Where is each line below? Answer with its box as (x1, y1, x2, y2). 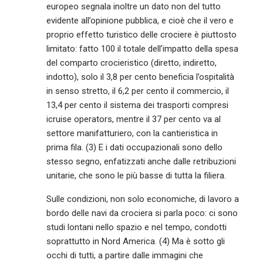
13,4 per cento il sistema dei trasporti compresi (46, 99, 229, 110)
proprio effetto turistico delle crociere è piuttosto (46, 29, 237, 40)
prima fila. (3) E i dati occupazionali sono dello (46, 141, 223, 153)
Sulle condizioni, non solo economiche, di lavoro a (46, 193, 240, 204)
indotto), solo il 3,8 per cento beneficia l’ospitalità (46, 71, 235, 82)
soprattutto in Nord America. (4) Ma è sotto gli (46, 235, 225, 247)
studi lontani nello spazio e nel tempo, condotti (46, 221, 227, 232)
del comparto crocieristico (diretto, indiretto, (46, 57, 217, 68)
